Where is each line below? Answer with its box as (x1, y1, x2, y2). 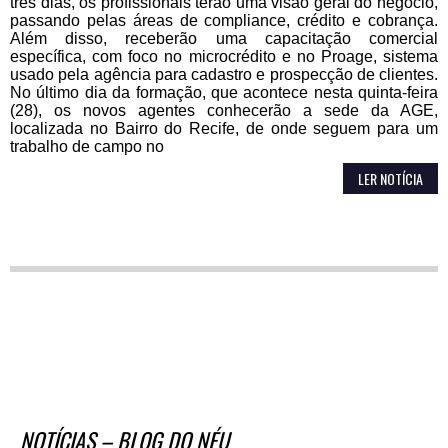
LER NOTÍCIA (358, 167, 423, 189)
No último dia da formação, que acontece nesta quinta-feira (10, 83, 438, 101)
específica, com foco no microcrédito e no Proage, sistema (10, 47, 438, 65)
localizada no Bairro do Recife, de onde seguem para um (10, 119, 438, 137)
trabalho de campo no (10, 137, 164, 155)
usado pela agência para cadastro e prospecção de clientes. (10, 65, 438, 83)
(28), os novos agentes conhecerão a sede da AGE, (10, 101, 438, 119)
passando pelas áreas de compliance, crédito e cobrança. (10, 11, 438, 29)
